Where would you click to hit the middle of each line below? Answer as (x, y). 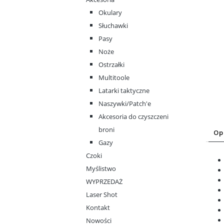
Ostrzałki (111, 65)
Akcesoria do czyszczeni (133, 117)
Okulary (110, 13)
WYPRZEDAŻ (104, 182)
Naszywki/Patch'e (125, 104)
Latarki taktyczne (124, 91)
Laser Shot (102, 195)
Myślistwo (101, 169)
